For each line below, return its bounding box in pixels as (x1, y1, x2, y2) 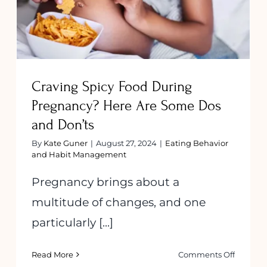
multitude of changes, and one (32, 195, 206, 210)
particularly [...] (32, 216, 113, 230)
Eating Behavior (165, 138, 228, 148)
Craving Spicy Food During (32, 78, 192, 96)
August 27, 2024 (96, 138, 157, 148)
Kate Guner (44, 138, 88, 148)
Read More (32, 250, 73, 260)
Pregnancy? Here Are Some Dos (32, 97, 221, 115)
